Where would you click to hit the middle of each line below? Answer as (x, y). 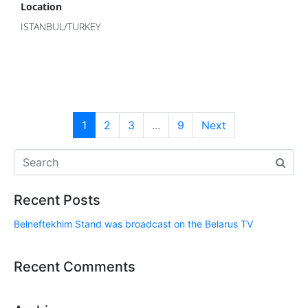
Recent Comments (75, 267)
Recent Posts (57, 200)
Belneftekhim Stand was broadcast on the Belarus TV (133, 224)
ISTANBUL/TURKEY (60, 26)
